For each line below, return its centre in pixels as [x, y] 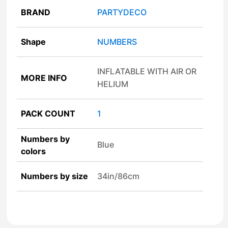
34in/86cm [119, 176]
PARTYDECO [122, 12]
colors [34, 151]
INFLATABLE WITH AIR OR [147, 72]
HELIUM [113, 84]
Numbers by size [55, 176]
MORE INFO [44, 78]
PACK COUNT [48, 114]
